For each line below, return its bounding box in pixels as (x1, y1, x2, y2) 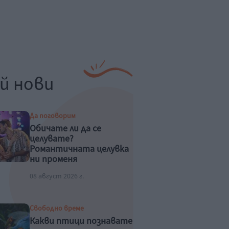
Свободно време (29, 203, 84, 214)
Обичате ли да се (29, 122, 101, 135)
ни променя (29, 153, 77, 166)
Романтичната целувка (29, 143, 129, 155)
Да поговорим (29, 111, 76, 121)
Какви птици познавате (29, 215, 132, 227)
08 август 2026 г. (29, 171, 84, 181)
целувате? (29, 132, 74, 145)
